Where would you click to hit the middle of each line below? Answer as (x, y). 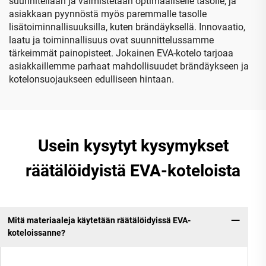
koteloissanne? (36, 233)
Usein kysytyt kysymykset (133, 145)
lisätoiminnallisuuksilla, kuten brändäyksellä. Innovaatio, (127, 27)
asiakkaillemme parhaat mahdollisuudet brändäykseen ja (129, 66)
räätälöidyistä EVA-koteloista (133, 170)
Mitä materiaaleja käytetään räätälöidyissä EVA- (99, 221)
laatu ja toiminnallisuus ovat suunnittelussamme (111, 40)
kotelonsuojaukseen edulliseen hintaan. (91, 79)
